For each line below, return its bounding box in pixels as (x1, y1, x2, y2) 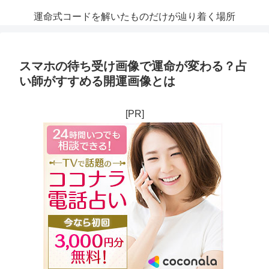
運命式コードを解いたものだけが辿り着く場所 (34, 11, 235, 22)
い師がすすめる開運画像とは (19, 74, 175, 88)
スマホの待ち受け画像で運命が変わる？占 (19, 59, 247, 73)
